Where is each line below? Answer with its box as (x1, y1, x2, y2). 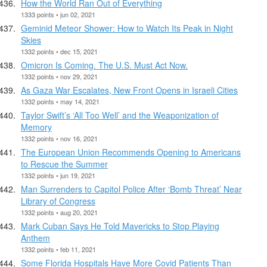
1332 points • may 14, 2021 (21, 96, 100, 106)
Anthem (21, 231, 50, 244)
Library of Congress (21, 194, 95, 207)
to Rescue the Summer (21, 157, 108, 170)
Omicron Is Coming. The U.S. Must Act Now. (21, 58, 188, 71)
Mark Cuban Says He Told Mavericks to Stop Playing (21, 219, 219, 232)
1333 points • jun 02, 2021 (21, 9, 95, 19)
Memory (21, 120, 52, 133)
